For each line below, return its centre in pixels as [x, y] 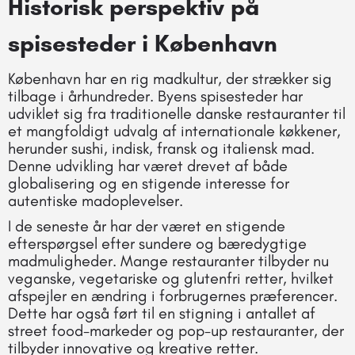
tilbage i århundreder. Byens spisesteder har [155, 95]
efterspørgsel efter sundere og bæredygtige [157, 243]
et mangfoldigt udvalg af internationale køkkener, [174, 130]
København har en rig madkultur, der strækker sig [170, 78]
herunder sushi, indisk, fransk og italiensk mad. [161, 148]
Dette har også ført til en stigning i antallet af [162, 313]
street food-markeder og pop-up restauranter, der [176, 330]
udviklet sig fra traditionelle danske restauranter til [177, 113]
